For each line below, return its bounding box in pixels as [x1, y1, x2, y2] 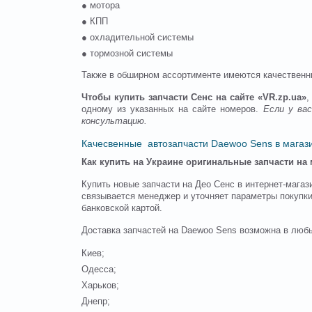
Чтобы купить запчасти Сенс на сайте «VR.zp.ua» [81, 92, 306, 102]
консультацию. [81, 116, 147, 126]
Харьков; [81, 280, 122, 290]
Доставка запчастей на [81, 225, 181, 235]
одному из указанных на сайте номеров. [81, 104, 263, 114]
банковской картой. [81, 203, 165, 213]
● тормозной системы [81, 48, 173, 58]
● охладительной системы [81, 32, 194, 42]
